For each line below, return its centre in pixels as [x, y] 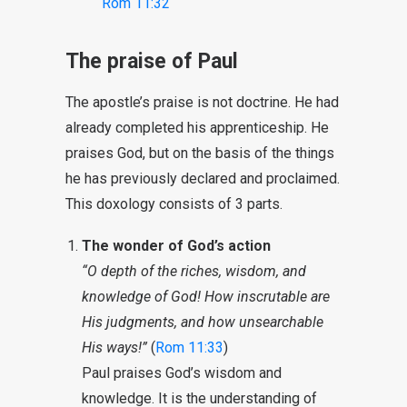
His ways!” [114, 347]
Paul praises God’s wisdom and [182, 373]
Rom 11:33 [189, 347]
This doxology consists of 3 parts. [174, 204]
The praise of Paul [152, 61]
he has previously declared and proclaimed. [203, 179]
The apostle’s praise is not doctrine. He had [202, 102]
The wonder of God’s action [176, 246]
